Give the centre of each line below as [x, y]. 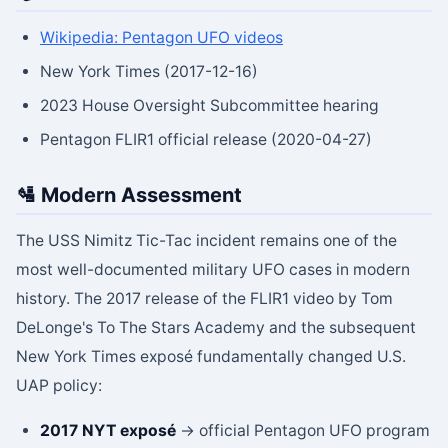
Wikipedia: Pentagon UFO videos [161, 38]
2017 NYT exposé [108, 431]
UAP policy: [59, 386]
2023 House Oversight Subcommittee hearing [209, 105]
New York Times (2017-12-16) [149, 72]
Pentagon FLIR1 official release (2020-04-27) [206, 139]
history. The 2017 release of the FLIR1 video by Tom [204, 299]
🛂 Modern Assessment [129, 194]
